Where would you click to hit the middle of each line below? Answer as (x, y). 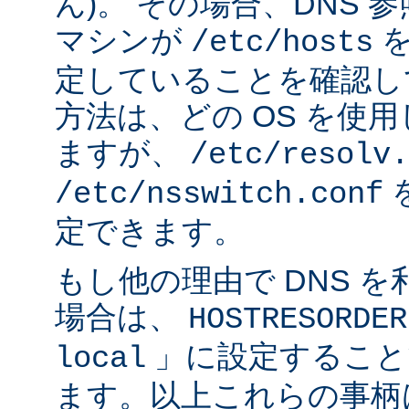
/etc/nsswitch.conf (219, 195)
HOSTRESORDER (298, 320)
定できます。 (150, 231)
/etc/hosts (282, 43)
